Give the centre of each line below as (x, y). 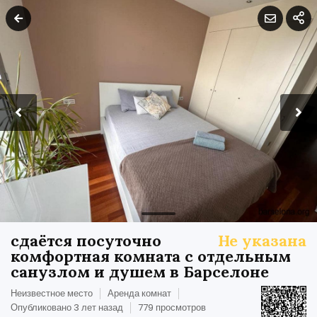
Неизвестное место (52, 293)
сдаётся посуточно (86, 240)
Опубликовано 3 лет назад (67, 307)
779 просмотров (172, 307)
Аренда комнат (139, 293)
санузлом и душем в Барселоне (140, 271)
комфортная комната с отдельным (151, 256)
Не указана (262, 240)
